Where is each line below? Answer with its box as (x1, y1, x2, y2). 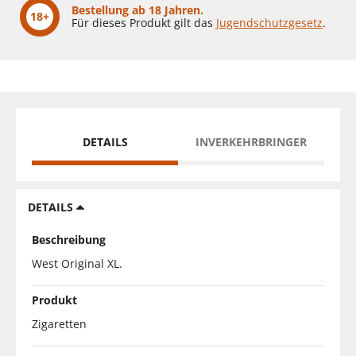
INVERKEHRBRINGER (195, 133, 307, 149)
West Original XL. (32, 255, 122, 271)
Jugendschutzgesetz (216, 14, 323, 30)
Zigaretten (32, 315, 87, 331)
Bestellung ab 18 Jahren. (72, 2, 203, 17)
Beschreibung (32, 231, 106, 247)
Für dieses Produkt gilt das (72, 14, 216, 30)
